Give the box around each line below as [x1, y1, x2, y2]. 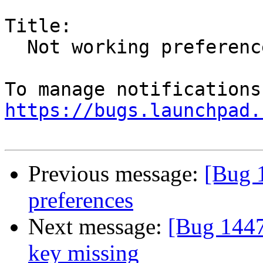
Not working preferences [5, 36, 27, 58]
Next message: [28, 214, 168, 240]
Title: [5, 15, 72, 37]
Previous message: [28, 161, 204, 187]
